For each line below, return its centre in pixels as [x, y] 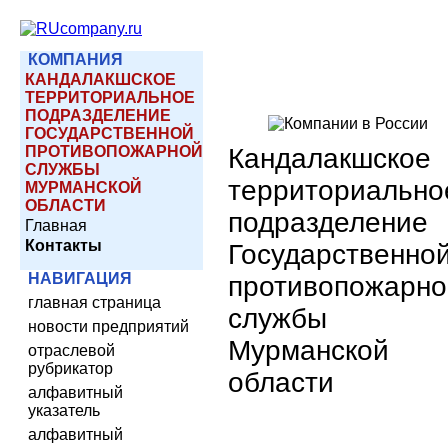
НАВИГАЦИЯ [80, 278]
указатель [64, 410]
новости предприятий [108, 326]
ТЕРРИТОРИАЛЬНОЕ [110, 97]
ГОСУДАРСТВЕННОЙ [109, 133]
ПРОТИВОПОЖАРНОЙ [114, 151]
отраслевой [71, 350]
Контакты [63, 245]
